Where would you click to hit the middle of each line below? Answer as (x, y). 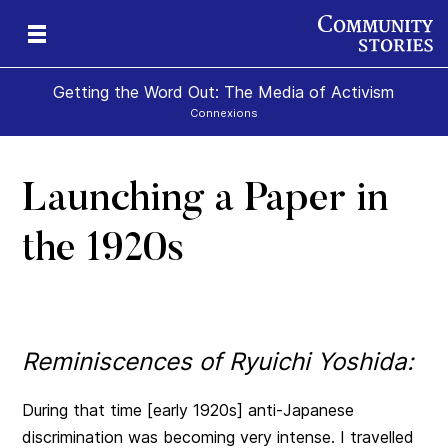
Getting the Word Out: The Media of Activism (224, 92)
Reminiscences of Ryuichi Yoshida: (218, 362)
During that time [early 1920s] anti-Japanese (188, 410)
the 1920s (103, 251)
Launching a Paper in (205, 201)
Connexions (223, 113)
